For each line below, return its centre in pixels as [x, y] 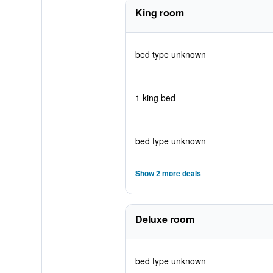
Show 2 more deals [168, 173]
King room [159, 12]
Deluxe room [165, 219]
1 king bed [155, 97]
